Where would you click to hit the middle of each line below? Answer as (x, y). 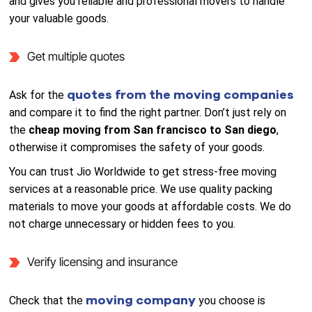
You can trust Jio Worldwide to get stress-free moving (143, 172)
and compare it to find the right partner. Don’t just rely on (148, 112)
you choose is (232, 301)
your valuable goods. (59, 18)
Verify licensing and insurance (102, 262)
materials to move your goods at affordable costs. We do (150, 206)
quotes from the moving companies (181, 95)
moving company (142, 300)
